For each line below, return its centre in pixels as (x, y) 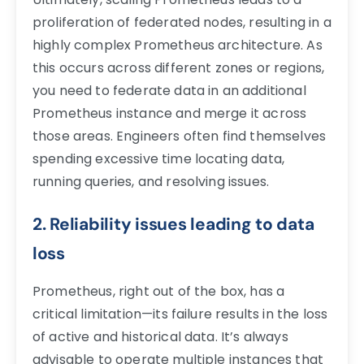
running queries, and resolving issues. (151, 181)
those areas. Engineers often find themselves (180, 136)
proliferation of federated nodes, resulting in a (182, 22)
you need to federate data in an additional (169, 90)
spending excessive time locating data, (159, 158)
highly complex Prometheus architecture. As (178, 45)
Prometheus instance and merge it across (170, 113)
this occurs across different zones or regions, (179, 67)
